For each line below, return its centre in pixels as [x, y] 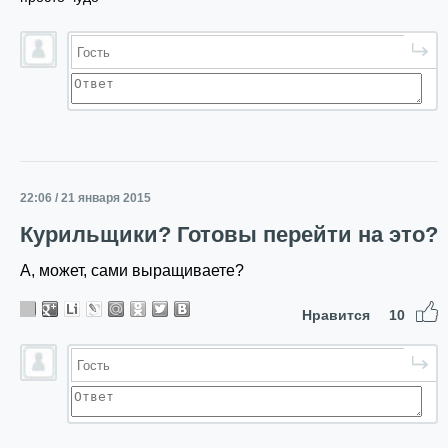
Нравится [338, 315]
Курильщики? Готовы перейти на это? [229, 234]
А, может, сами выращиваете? [132, 270]
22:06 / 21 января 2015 [85, 198]
